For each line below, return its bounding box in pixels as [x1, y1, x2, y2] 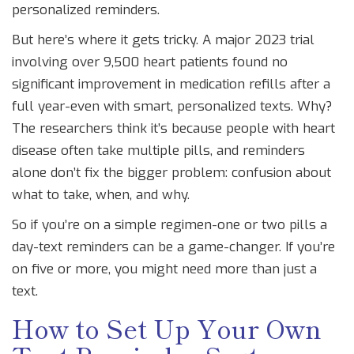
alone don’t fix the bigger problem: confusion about [12, 164, 331, 183]
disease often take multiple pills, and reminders [12, 141, 305, 160]
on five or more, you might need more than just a [12, 260, 317, 279]
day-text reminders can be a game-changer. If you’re [12, 238, 335, 257]
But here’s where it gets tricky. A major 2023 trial [12, 31, 314, 50]
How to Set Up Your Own [12, 310, 322, 347]
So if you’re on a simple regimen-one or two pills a [12, 216, 327, 235]
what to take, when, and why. [12, 186, 190, 205]
